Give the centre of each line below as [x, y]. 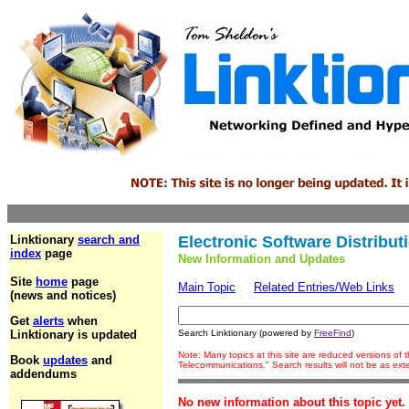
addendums [43, 374]
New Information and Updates [262, 259]
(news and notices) [63, 295]
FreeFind [333, 333]
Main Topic [207, 287]
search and [109, 240]
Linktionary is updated [73, 335]
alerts [48, 321]
